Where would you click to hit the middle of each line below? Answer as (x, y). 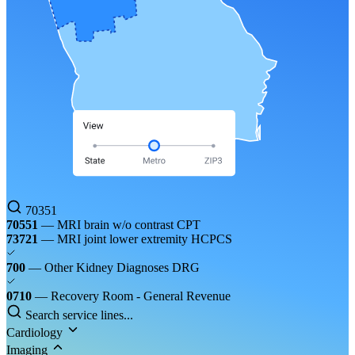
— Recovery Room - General (109, 296)
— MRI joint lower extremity (115, 239)
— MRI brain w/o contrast (107, 225)
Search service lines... (79, 315)
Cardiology (34, 333)
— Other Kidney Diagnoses (99, 268)
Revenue (208, 296)
